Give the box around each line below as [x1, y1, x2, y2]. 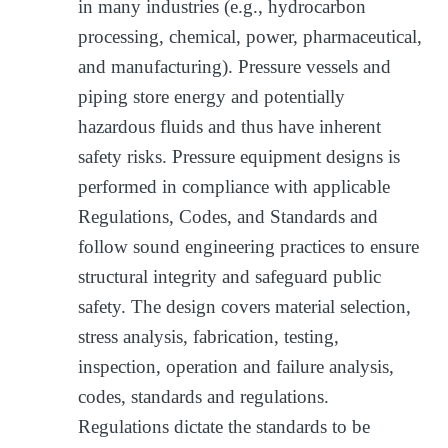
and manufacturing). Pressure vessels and [78, 55, 392, 77]
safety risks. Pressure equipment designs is [78, 145, 401, 167]
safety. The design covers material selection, [78, 295, 412, 317]
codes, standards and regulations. [78, 385, 330, 407]
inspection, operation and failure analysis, [78, 355, 395, 377]
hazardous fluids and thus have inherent [78, 115, 382, 137]
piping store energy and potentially [78, 85, 346, 107]
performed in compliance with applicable [78, 175, 391, 197]
